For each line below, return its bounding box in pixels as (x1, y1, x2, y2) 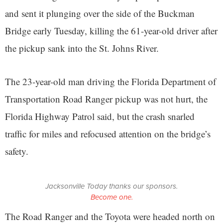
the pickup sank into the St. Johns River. (5, 42, 159, 54)
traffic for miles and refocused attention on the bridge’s (5, 127, 211, 140)
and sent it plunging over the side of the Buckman (5, 7, 195, 19)
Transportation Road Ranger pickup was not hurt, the (5, 93, 208, 105)
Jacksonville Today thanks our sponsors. (45, 181, 178, 192)
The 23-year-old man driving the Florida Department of (5, 75, 216, 88)
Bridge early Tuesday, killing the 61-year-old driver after (5, 24, 218, 37)
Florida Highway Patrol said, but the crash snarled (5, 110, 195, 122)
